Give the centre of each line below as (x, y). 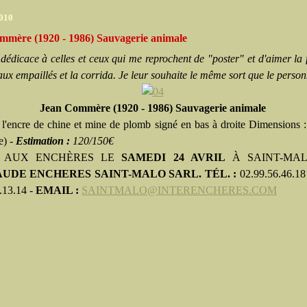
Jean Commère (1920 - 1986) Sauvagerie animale (152, 108)
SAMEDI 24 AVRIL (173, 157)
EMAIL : (59, 190)
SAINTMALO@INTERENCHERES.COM (179, 190)
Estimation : (44, 141)
